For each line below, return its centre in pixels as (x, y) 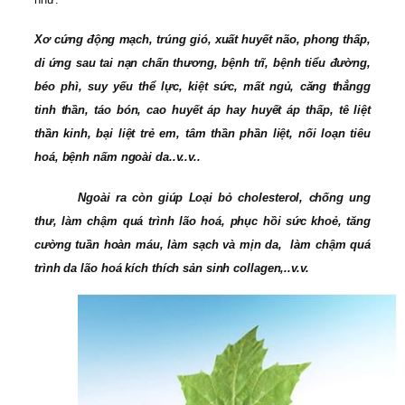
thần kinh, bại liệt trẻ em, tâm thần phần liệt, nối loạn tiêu (202, 134)
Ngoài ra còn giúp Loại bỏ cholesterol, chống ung (224, 197)
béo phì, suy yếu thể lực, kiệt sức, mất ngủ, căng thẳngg (202, 87)
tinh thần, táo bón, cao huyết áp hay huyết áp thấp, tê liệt (202, 110)
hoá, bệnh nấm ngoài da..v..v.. (118, 157)
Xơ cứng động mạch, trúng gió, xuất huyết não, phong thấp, (202, 40)
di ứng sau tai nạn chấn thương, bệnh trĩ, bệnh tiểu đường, (202, 63)
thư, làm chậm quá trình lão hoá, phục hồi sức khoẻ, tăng (202, 221)
